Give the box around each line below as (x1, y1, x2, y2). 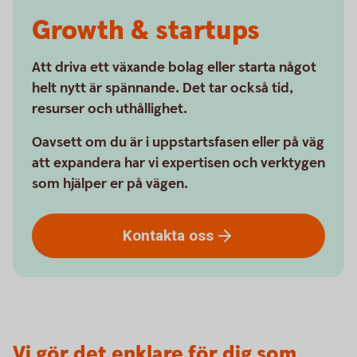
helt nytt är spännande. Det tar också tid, (32, 79, 294, 97)
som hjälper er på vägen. (32, 175, 188, 193)
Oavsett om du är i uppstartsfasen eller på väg (32, 133, 324, 151)
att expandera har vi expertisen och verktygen (32, 154, 325, 172)
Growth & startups (32, 13, 260, 49)
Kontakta (123, 226, 189, 245)
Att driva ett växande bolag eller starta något (32, 58, 316, 76)
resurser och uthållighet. (32, 100, 187, 118)
